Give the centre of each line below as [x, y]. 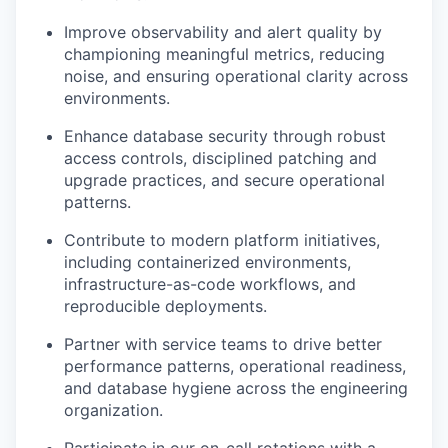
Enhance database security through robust [225, 136]
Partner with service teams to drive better [223, 344]
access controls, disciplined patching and [220, 158]
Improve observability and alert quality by [223, 32]
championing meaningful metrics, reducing [224, 54]
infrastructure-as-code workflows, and [210, 284]
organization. [113, 410]
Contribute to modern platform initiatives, [222, 240]
